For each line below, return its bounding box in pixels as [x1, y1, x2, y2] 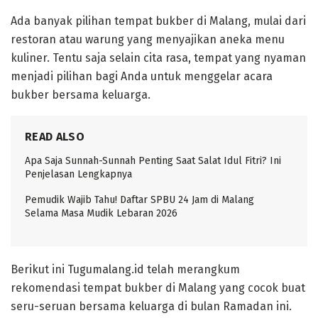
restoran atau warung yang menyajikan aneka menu [11, 32, 285, 46]
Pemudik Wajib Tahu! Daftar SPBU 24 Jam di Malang [25, 193, 254, 206]
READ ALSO [25, 129, 84, 143]
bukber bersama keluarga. [11, 87, 150, 102]
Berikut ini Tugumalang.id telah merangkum [11, 262, 240, 276]
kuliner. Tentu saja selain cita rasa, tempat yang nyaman [11, 50, 306, 65]
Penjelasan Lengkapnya [25, 168, 132, 180]
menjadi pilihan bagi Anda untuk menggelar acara [11, 69, 273, 83]
